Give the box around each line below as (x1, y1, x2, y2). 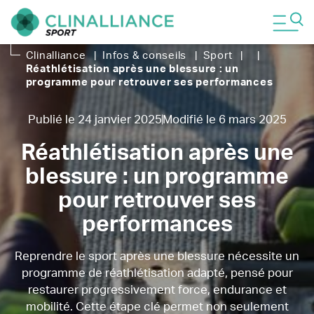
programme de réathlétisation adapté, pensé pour (21, 268, 293, 280)
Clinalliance (25, 50, 86, 61)
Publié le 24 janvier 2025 (27, 114, 162, 126)
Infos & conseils (102, 50, 187, 61)
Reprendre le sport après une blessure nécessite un (15, 251, 299, 263)
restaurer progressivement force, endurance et (27, 285, 287, 296)
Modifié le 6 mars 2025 (162, 114, 287, 126)
